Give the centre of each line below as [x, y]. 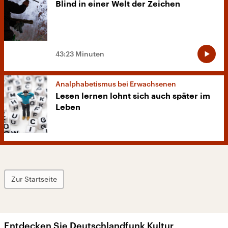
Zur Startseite [34, 179]
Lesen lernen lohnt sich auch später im [133, 96]
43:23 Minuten [80, 54]
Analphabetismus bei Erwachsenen [116, 84]
